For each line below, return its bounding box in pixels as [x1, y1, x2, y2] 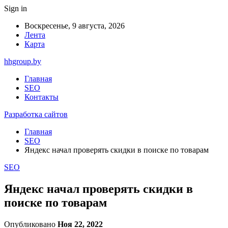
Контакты [24, 93, 59, 101]
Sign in [4, 4, 27, 13]
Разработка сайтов [4, 110, 68, 119]
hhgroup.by [4, 57, 41, 66]
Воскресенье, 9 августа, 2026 [24, 21, 125, 30]
